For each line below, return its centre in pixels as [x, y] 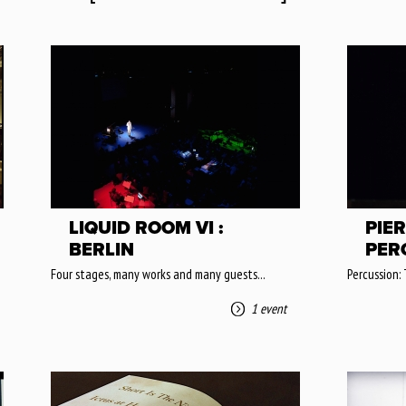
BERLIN [101, 250]
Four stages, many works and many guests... [158, 274]
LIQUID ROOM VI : [146, 228]
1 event [269, 309]
